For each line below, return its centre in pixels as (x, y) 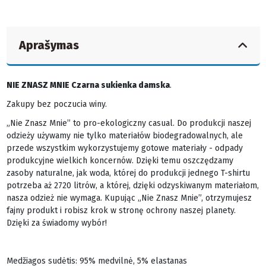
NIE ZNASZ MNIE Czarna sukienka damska (88, 85)
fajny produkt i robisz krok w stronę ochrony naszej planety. (121, 210)
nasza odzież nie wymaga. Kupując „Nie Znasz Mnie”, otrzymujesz (129, 198)
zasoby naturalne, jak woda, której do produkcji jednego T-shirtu (128, 173)
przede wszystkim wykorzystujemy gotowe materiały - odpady (124, 148)
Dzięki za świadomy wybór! (56, 223)
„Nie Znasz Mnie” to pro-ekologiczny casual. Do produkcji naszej (129, 123)
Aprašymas (49, 45)
